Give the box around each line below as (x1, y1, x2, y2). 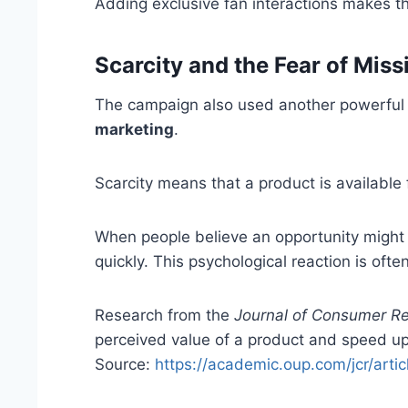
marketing (95, 120, 175, 139)
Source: (95, 355, 156, 374)
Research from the (95, 306, 235, 325)
